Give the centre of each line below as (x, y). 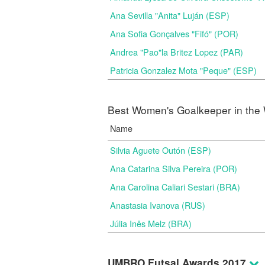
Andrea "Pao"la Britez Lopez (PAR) (177, 52)
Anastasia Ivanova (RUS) (158, 205)
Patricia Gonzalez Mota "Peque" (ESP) (183, 70)
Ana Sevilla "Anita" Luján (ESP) (170, 15)
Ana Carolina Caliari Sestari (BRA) (175, 187)
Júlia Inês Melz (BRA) (151, 223)
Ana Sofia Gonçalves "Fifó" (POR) (174, 33)
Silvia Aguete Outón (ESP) (161, 150)
